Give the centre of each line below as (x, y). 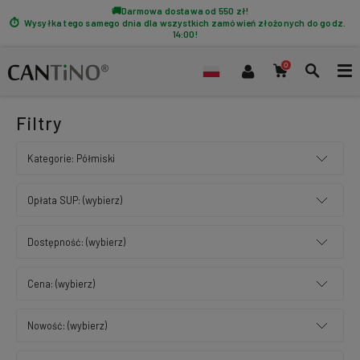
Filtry (39, 123)
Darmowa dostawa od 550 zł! (185, 10)
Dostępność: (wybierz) (76, 242)
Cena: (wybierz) (61, 284)
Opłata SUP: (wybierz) (74, 200)
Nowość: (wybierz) (67, 325)
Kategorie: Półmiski (71, 158)
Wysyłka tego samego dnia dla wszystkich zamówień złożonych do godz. (185, 22)
